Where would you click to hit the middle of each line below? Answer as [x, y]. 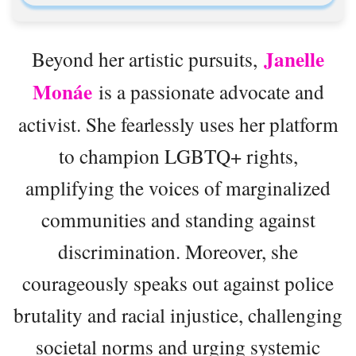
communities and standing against [178, 219]
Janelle [294, 59]
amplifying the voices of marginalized [178, 187]
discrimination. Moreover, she [178, 251]
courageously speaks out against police [178, 282]
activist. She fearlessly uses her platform [178, 124]
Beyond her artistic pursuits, [148, 58]
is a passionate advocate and [208, 91]
